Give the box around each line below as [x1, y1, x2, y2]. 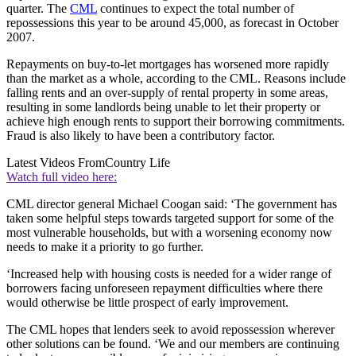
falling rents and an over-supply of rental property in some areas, [6, 85, 328, 99]
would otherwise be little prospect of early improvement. [6, 295, 288, 309]
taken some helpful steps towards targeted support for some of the [6, 211, 334, 225]
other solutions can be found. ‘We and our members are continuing [6, 336, 339, 350]
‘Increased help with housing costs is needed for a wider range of [6, 266, 331, 281]
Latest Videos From [6, 155, 105, 169]
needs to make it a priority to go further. [6, 239, 203, 253]
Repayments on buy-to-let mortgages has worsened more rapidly [6, 56, 329, 71]
